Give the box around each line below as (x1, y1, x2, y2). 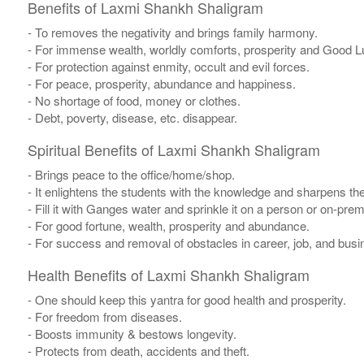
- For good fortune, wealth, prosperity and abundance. (27, 217, 310, 235)
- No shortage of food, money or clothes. (27, 92, 240, 110)
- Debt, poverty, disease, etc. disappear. (27, 109, 237, 127)
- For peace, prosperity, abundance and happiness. (27, 75, 296, 93)
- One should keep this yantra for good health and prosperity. (27, 291, 346, 309)
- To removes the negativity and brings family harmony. (27, 24, 318, 41)
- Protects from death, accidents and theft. (27, 342, 249, 360)
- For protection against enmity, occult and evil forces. (27, 58, 310, 76)
